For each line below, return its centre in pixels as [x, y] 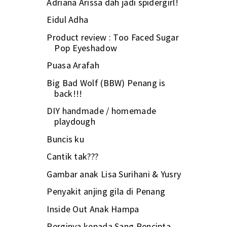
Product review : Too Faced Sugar [113, 37]
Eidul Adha [68, 20]
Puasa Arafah [73, 65]
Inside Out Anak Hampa [93, 209]
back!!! [68, 93]
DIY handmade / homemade [102, 111]
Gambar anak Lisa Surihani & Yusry [114, 174]
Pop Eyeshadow [86, 48]
